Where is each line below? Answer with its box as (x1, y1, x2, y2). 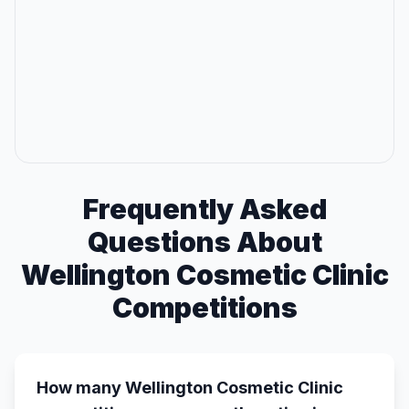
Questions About (87, 225, 322, 258)
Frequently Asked (82, 193, 327, 225)
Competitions (111, 291, 298, 324)
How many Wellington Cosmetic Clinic (37, 378, 343, 397)
